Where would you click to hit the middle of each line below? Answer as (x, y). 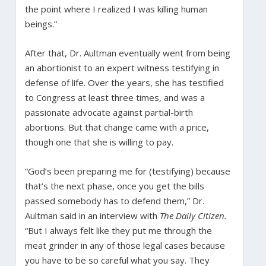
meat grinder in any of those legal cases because (125, 245)
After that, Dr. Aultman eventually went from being (127, 53)
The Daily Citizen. (193, 215)
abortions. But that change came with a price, (117, 127)
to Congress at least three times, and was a (115, 97)
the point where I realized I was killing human (116, 9)
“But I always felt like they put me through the (118, 230)
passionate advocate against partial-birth (109, 112)
